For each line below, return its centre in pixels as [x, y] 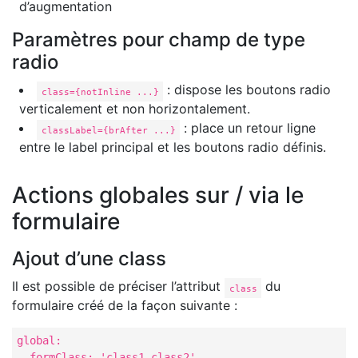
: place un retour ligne [248, 128]
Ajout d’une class [89, 259]
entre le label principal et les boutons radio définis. [173, 147]
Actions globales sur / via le [158, 195]
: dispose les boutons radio [247, 90]
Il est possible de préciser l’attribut [118, 286]
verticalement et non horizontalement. [135, 109]
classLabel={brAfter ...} [108, 130]
